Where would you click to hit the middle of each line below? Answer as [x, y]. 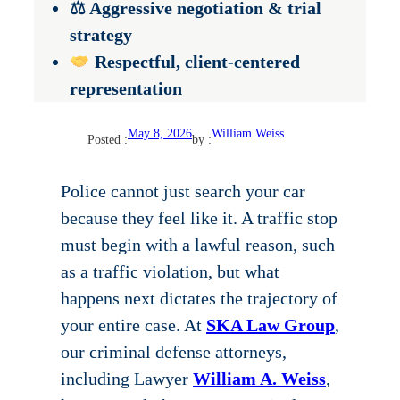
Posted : [108, 140]
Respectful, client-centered [195, 62]
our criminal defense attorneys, [174, 352]
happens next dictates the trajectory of [199, 299]
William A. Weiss [259, 379]
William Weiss [248, 134]
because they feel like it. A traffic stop [199, 218]
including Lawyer [127, 379]
